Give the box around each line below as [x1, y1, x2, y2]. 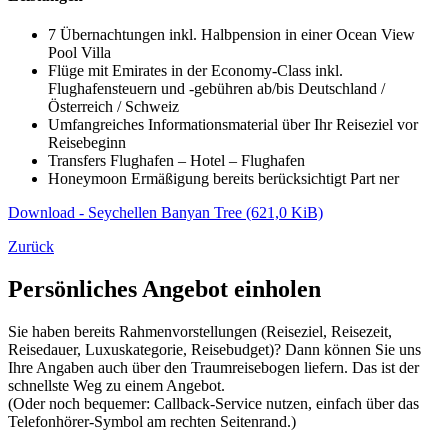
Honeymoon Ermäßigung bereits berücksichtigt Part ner [48, 170, 399, 188]
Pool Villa [48, 44, 111, 62]
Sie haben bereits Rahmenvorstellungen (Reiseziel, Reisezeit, [8, 323, 392, 341]
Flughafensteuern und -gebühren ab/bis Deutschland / [48, 80, 385, 98]
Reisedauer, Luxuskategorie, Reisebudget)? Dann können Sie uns [8, 341, 421, 359]
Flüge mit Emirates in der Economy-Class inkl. [48, 62, 343, 80]
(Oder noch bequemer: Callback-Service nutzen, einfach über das [8, 395, 419, 413]
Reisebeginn [48, 134, 126, 152]
